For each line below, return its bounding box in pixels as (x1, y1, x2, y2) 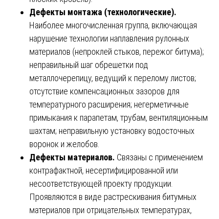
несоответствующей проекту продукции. (29, 178, 173, 189)
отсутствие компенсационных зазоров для (29, 86, 179, 97)
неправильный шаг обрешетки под (29, 60, 148, 70)
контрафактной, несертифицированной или (29, 165, 178, 176)
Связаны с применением (117, 152, 203, 163)
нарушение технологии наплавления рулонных (29, 33, 189, 44)
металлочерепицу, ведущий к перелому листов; (29, 73, 196, 84)
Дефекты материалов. (29, 152, 117, 163)
